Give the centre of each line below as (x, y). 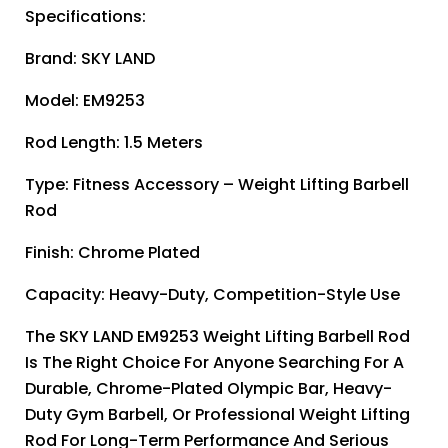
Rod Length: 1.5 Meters (114, 143)
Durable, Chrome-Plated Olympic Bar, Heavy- (208, 389)
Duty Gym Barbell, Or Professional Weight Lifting (217, 415)
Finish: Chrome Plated (112, 253)
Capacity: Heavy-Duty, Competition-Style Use (212, 295)
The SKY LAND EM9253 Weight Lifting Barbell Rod (217, 337)
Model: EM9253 (85, 101)
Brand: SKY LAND (90, 59)
